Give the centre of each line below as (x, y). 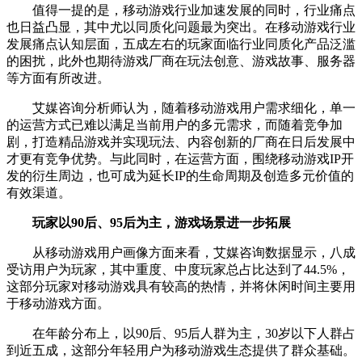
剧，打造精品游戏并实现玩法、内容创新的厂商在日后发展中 (181, 142)
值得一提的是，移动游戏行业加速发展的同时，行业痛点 (181, 11)
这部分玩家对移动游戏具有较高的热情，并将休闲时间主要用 (181, 287)
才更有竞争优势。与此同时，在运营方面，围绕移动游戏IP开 (180, 159)
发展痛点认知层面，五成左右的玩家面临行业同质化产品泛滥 (181, 44)
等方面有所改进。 (58, 78)
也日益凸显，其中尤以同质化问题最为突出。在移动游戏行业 (181, 27)
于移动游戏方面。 (58, 304)
